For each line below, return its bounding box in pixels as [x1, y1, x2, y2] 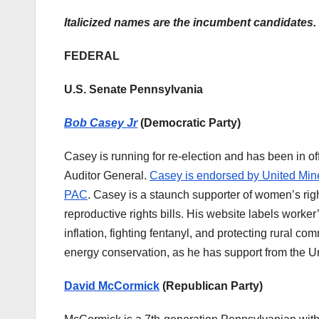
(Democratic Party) [137, 117, 244, 130]
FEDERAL [64, 50, 120, 63]
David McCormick [64, 280, 159, 293]
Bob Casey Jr [64, 117, 137, 130]
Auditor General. [64, 169, 150, 182]
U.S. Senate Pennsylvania [64, 83, 203, 96]
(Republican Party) [159, 280, 266, 293]
